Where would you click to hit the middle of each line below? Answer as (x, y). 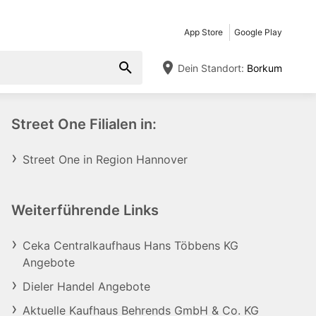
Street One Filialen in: (84, 124)
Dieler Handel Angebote (86, 286)
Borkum (263, 68)
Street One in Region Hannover (105, 159)
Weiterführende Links (85, 210)
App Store (203, 32)
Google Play (258, 32)
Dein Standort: (211, 68)
